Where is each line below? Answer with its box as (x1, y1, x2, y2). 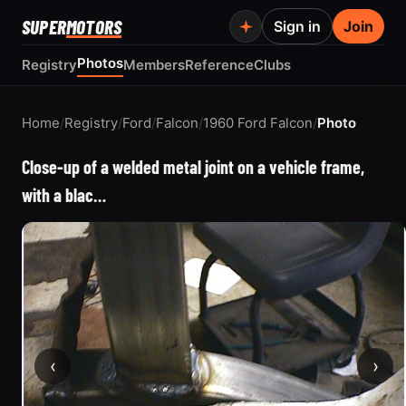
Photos (77, 54, 123, 72)
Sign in (274, 17, 321, 35)
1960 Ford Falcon (203, 114, 313, 131)
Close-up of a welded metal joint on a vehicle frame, (22, 156, 364, 178)
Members (123, 56, 185, 73)
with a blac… (22, 184, 106, 206)
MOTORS (66, 14, 122, 38)
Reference (185, 56, 254, 73)
